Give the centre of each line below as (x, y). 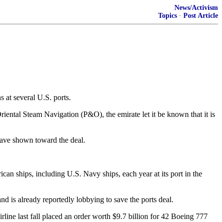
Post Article (201, 16)
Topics (167, 16)
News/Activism (196, 8)
